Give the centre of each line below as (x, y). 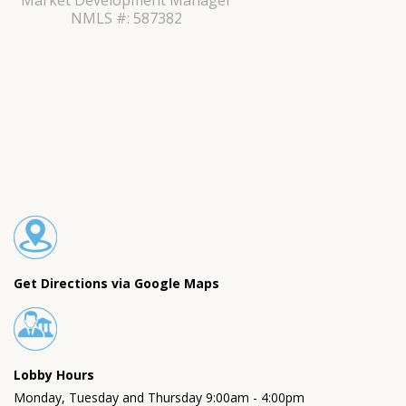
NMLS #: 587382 (126, 18)
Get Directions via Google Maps (116, 283)
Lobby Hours (54, 375)
